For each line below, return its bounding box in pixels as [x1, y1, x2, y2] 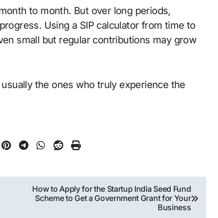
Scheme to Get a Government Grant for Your [35, 193, 191, 203]
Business [157, 202, 191, 212]
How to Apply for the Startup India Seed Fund [32, 184, 191, 194]
